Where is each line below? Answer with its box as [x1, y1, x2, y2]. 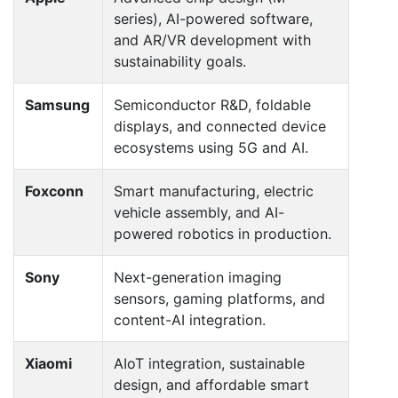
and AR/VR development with [114, 30, 311, 49]
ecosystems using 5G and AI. [114, 138, 308, 156]
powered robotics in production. [114, 224, 331, 243]
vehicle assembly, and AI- [114, 203, 284, 221]
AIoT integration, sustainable [114, 354, 305, 372]
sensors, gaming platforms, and [114, 289, 325, 307]
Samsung [25, 95, 90, 114]
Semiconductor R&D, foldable [114, 95, 311, 114]
